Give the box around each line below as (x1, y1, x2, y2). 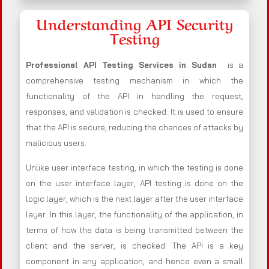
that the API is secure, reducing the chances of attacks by (26, 122, 243, 133)
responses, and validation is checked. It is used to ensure (26, 107, 243, 117)
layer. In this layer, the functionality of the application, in (26, 210, 243, 220)
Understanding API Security (36, 13, 233, 34)
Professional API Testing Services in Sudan (26, 60, 228, 70)
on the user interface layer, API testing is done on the (26, 178, 243, 189)
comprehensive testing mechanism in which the (26, 76, 243, 86)
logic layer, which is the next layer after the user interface (26, 194, 243, 204)
